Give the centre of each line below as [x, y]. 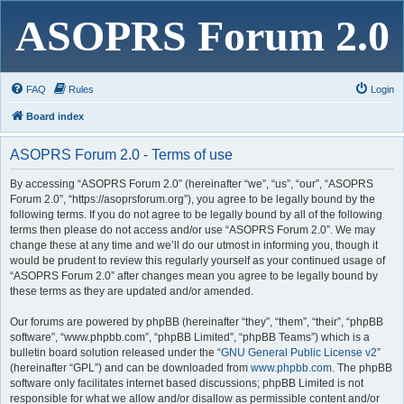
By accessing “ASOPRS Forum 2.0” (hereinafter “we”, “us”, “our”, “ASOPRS [192, 184]
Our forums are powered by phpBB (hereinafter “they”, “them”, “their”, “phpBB [197, 322]
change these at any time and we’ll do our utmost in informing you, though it [194, 245]
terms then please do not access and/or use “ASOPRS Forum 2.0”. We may [193, 230]
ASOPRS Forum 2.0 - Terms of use [121, 155]
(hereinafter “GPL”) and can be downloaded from [130, 368]
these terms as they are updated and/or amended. [132, 291]
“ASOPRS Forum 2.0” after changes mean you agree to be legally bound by [194, 276]
